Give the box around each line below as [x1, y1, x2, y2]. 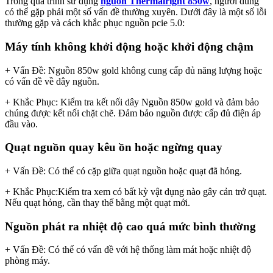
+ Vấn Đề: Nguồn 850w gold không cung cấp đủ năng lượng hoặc [5, 65, 262, 76]
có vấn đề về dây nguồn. [5, 76, 99, 87]
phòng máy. [5, 255, 50, 266]
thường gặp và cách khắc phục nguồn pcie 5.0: [5, 18, 185, 29]
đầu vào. [5, 118, 38, 129]
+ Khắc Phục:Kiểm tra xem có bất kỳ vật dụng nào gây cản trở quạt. [5, 186, 267, 197]
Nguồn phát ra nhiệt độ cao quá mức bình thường [5, 219, 256, 233]
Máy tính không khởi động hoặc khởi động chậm [5, 40, 253, 53]
